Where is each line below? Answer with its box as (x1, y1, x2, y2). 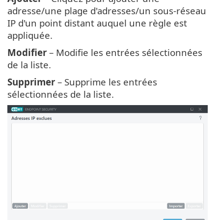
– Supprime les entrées (55, 76, 157, 88)
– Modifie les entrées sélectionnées (47, 46, 202, 59)
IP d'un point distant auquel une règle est (7, 17, 187, 29)
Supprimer (7, 76, 55, 88)
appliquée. (7, 29, 53, 42)
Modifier (7, 46, 47, 59)
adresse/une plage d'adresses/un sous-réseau (7, 4, 206, 17)
